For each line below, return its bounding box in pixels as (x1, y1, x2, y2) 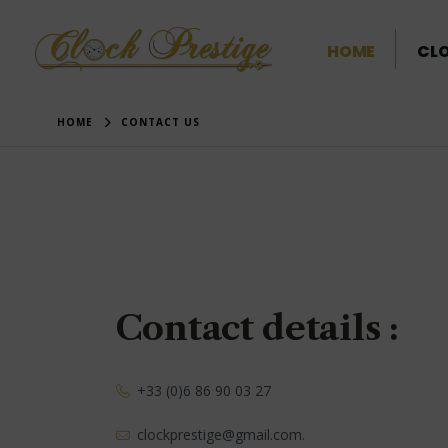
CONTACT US (121, 115, 201, 129)
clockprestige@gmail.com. (136, 425, 305, 444)
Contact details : (114, 307, 399, 349)
